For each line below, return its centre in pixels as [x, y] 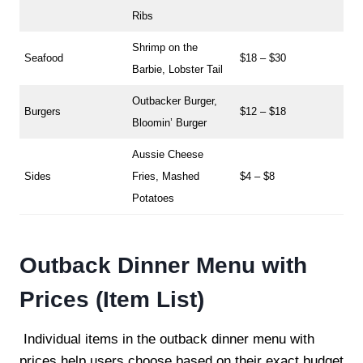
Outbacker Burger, [175, 100]
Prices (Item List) [112, 299]
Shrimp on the [165, 47]
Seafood [44, 58]
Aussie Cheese [168, 154]
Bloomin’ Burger [170, 122]
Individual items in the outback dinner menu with [167, 339]
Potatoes [154, 198]
